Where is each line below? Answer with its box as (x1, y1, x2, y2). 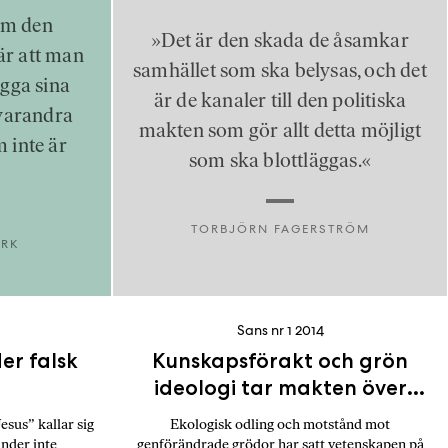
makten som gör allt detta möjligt (138, 118, 422, 142)
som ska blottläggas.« (188, 148, 372, 172)
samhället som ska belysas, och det (133, 58, 427, 82)
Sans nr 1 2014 (236, 321, 324, 339)
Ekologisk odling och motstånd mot (170, 416, 390, 433)
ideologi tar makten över (153, 375, 407, 400)
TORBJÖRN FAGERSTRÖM (190, 221, 370, 237)
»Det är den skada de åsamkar (151, 28, 409, 52)
